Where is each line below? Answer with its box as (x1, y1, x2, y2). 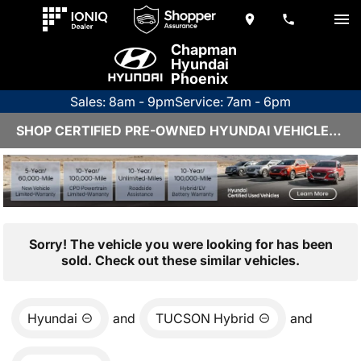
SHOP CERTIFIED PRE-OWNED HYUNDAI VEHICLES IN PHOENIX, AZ (329, 122, 342, 139)
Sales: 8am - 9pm (70, 93, 175, 110)
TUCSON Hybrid (156, 309, 255, 326)
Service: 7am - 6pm (175, 93, 291, 110)
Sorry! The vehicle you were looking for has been (28, 235, 333, 252)
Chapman (171, 41, 237, 58)
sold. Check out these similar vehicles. (61, 251, 300, 268)
